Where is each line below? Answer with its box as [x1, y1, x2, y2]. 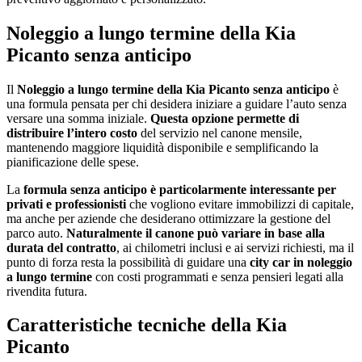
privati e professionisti [6, 196, 129, 211]
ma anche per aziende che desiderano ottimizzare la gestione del [6, 211, 330, 225]
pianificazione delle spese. [6, 154, 139, 169]
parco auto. [6, 225, 66, 240]
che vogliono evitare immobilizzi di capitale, [129, 196, 354, 211]
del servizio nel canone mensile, [141, 125, 302, 140]
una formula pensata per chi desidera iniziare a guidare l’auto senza [6, 96, 347, 111]
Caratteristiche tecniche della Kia [6, 314, 287, 336]
